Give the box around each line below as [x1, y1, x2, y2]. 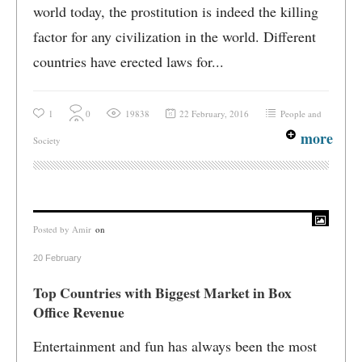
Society [33, 134, 61, 146]
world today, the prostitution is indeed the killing [33, 2, 318, 21]
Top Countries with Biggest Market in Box [33, 282, 292, 303]
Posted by [33, 223, 72, 235]
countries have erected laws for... [33, 52, 224, 71]
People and [280, 107, 322, 120]
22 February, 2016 [179, 107, 249, 120]
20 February [33, 253, 82, 263]
